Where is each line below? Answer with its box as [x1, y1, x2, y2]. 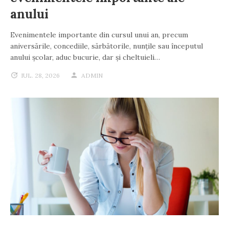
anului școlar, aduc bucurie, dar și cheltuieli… [10, 52, 160, 62]
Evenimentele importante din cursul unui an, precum [10, 30, 188, 39]
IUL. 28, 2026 [21, 71, 60, 79]
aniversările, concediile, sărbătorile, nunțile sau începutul [10, 41, 203, 51]
